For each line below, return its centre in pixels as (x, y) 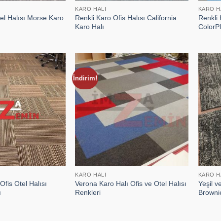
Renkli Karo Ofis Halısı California (126, 18)
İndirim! (85, 78)
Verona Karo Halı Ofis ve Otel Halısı (131, 184)
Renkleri (88, 193)
